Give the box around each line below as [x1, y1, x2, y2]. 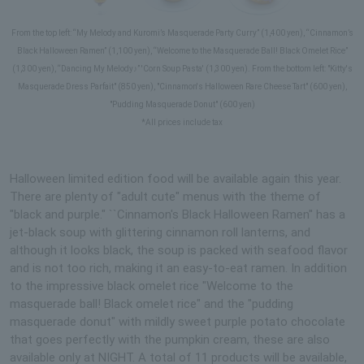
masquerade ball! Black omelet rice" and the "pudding [10, 296, 293, 311]
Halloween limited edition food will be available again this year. [10, 171, 341, 186]
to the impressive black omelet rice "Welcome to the [10, 278, 293, 293]
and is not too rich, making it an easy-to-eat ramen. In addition [10, 260, 347, 275]
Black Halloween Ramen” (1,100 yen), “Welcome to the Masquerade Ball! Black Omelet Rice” [16, 45, 348, 55]
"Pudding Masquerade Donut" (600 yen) [109, 99, 255, 109]
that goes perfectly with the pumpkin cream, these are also [10, 331, 330, 347]
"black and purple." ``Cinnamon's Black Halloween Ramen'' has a [10, 206, 345, 222]
